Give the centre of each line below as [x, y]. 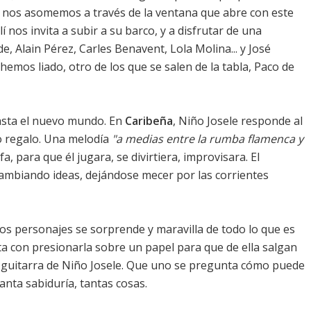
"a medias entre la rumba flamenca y [208, 139]
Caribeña [149, 121]
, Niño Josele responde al [238, 121]
